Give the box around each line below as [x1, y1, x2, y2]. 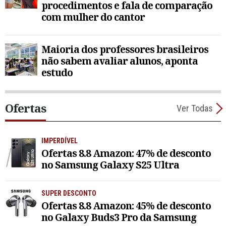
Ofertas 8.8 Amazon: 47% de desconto [41, 146, 211, 160]
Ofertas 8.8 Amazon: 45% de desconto [41, 199, 211, 213]
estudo [41, 66, 73, 80]
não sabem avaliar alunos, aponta [41, 54, 198, 68]
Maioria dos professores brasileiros [41, 42, 208, 56]
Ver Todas [177, 103, 213, 114]
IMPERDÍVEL [41, 137, 78, 145]
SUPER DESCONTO [41, 189, 96, 198]
